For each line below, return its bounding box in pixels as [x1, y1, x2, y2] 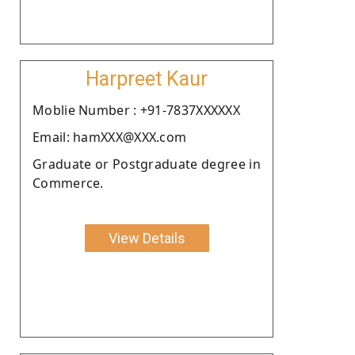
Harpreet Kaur [86, 67, 208, 90]
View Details [108, 229, 185, 246]
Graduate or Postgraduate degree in [32, 155, 261, 173]
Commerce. [32, 174, 104, 192]
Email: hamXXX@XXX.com [32, 128, 187, 146]
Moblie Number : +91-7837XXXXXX [32, 101, 240, 119]
